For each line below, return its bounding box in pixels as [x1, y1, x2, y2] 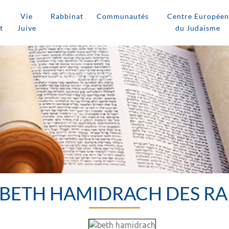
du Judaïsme [175, 24, 221, 32]
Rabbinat [50, 12, 83, 20]
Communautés [96, 12, 149, 20]
